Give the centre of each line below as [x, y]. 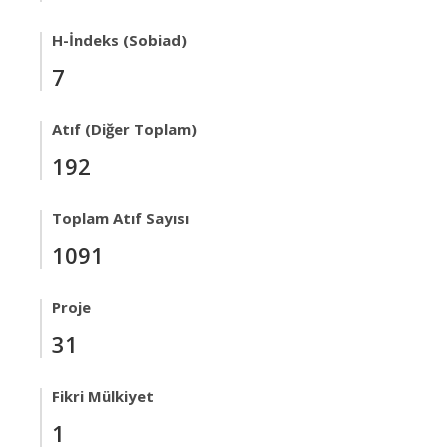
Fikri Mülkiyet [103, 396]
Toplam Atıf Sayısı [120, 218]
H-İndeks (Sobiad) [119, 40]
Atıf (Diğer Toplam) [124, 129]
